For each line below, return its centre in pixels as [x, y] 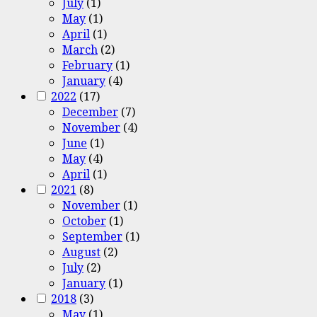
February [87, 65]
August [81, 252]
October [84, 220]
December [90, 111]
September [92, 236]
